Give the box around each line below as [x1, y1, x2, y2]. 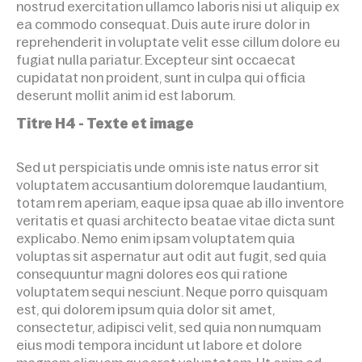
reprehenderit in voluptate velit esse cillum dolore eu [16, 35, 340, 49]
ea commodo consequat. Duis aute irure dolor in [16, 17, 309, 32]
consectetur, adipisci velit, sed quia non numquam [16, 320, 321, 335]
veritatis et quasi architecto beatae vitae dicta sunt [16, 213, 335, 228]
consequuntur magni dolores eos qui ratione [16, 267, 288, 281]
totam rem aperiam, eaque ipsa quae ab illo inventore [16, 196, 344, 210]
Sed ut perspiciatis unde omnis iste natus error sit [16, 160, 319, 175]
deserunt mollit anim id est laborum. [16, 88, 235, 103]
